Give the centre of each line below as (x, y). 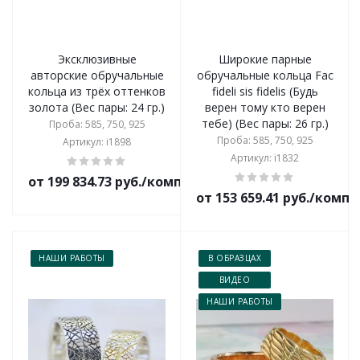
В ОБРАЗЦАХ (235, 258)
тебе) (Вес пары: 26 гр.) (265, 123)
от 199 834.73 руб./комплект (121, 182)
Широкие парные (265, 59)
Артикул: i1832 (265, 158)
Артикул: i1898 (97, 142)
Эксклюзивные (97, 59)
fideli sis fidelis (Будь (265, 91)
